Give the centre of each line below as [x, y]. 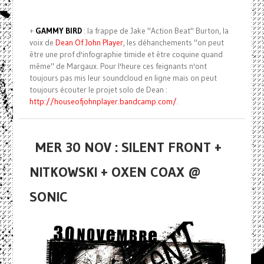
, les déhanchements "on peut [173, 43]
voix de [42, 43]
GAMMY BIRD [57, 31]
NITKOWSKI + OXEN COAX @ [115, 172]
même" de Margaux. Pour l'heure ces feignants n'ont [118, 67]
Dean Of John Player [89, 43]
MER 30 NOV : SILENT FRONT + [128, 147]
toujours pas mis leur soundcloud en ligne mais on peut [123, 78]
